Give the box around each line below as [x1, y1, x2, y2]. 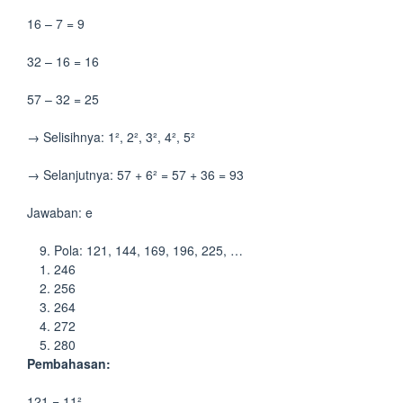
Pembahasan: [27, 354, 111, 372]
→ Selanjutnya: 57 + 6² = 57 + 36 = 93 [27, 166, 244, 184]
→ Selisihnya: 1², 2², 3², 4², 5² [27, 128, 195, 146]
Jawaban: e [27, 203, 93, 221]
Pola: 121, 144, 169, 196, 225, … [54, 241, 243, 259]
